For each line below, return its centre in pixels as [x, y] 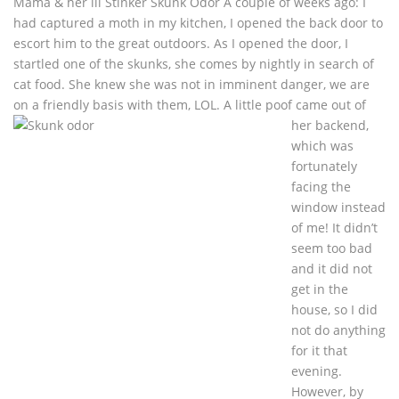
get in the [320, 289]
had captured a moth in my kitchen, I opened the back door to [198, 22]
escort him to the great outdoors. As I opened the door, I [181, 43]
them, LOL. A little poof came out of [261, 104]
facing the [321, 186]
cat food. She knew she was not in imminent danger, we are [191, 84]
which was [322, 145]
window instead [338, 207]
